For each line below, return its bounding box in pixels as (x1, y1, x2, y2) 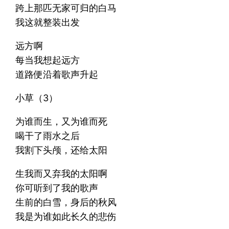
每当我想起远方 (15, 54, 80, 65)
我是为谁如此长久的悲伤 (15, 211, 117, 222)
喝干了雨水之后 (15, 130, 80, 141)
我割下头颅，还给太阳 (15, 144, 108, 155)
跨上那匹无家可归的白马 (15, 2, 117, 13)
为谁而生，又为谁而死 (15, 116, 108, 127)
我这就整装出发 (15, 16, 80, 28)
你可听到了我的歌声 (15, 182, 99, 193)
